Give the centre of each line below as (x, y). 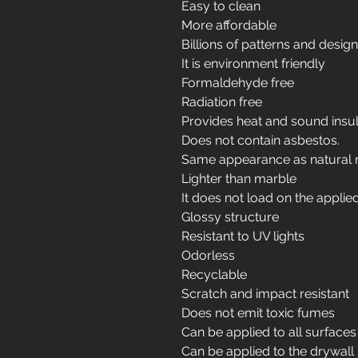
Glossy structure (230, 217)
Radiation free (222, 102)
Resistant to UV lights (243, 236)
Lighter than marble (239, 179)
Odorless (208, 255)
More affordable (229, 25)
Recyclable (214, 274)
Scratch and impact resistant (265, 294)
